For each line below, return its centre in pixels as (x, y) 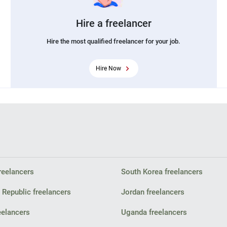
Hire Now (108, 68)
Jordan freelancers (153, 192)
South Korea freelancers (162, 172)
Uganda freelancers (154, 212)
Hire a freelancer (113, 23)
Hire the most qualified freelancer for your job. (113, 41)
